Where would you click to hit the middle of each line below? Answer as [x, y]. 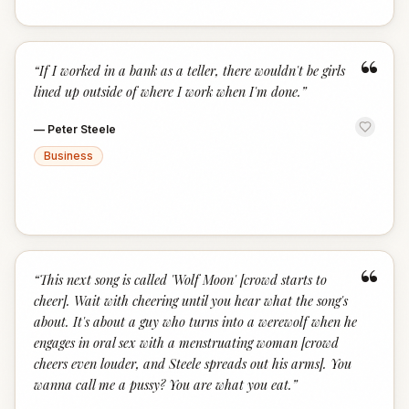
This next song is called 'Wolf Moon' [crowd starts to [183, 279]
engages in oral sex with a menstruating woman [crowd [186, 342]
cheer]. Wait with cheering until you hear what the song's [191, 300]
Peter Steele [82, 129]
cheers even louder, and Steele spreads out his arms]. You [193, 363]
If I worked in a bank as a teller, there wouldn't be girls [192, 70]
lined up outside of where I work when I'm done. [168, 91]
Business [68, 156]
